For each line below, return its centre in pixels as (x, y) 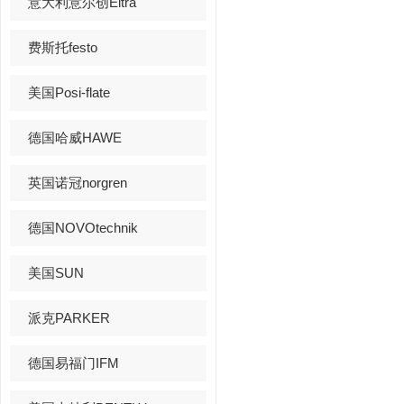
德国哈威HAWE (75, 138)
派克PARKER (69, 318)
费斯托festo (63, 47)
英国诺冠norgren (78, 183)
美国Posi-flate (69, 92)
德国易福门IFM (73, 363)
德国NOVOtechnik (83, 228)
